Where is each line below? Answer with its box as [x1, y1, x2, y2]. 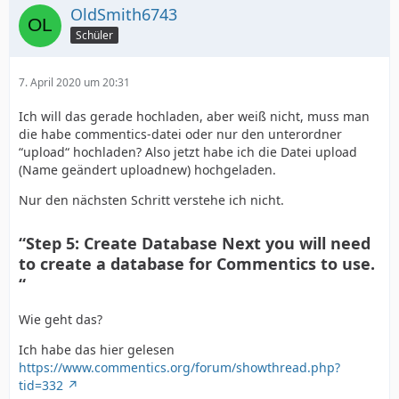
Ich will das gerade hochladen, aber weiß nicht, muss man [19, 108, 370, 126]
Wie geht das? [19, 311, 102, 329]
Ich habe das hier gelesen [19, 341, 175, 359]
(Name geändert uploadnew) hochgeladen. [19, 161, 276, 179]
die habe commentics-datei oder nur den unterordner [19, 126, 342, 143]
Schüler [76, 28, 113, 43]
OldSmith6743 [70, 4, 177, 26]
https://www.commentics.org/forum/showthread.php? [19, 359, 340, 377]
